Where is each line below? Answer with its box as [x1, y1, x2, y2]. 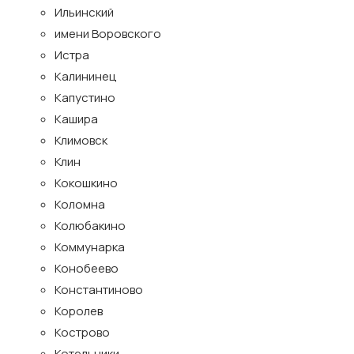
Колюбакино [55, 217, 126, 234]
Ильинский [55, 4, 114, 21]
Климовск [55, 132, 107, 149]
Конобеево [55, 260, 119, 277]
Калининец [55, 68, 116, 85]
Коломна [55, 196, 105, 213]
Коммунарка [55, 239, 125, 255]
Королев [55, 303, 103, 319]
